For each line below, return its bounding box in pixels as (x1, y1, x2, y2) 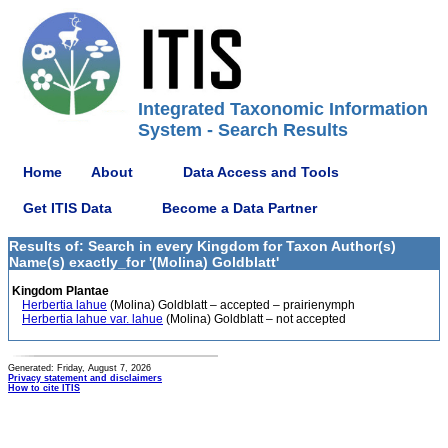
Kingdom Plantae (9, 284, 109, 298)
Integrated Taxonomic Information (138, 99, 428, 119)
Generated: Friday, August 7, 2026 (8, 363, 151, 373)
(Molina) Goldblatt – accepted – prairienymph (107, 298, 355, 312)
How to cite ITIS (8, 383, 80, 393)
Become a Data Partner (162, 199, 317, 216)
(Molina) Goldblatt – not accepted (163, 312, 346, 326)
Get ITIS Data (23, 199, 112, 216)
